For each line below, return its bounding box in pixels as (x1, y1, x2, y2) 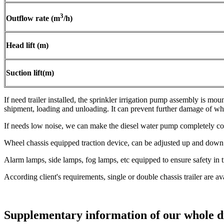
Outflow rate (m (6, 13, 60, 22)
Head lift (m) (6, 41, 48, 50)
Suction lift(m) (6, 68, 54, 77)
